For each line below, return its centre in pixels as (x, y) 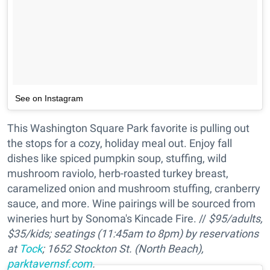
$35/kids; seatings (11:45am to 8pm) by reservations (133, 234)
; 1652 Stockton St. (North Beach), (123, 249)
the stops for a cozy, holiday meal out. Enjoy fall (120, 143)
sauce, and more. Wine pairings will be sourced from (131, 204)
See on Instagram (49, 99)
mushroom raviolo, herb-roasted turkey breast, (118, 174)
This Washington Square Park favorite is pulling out (128, 128)
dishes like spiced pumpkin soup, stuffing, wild (117, 159)
